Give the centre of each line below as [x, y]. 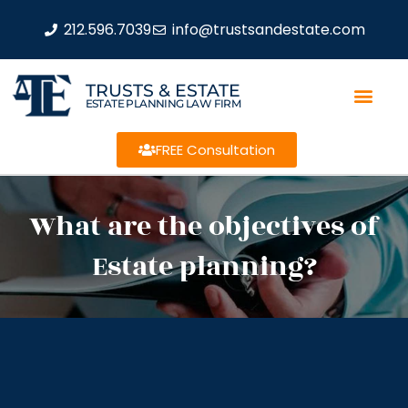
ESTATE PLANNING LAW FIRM [163, 103]
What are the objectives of [204, 227]
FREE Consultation [215, 150]
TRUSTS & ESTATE [163, 90]
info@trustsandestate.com [268, 29]
